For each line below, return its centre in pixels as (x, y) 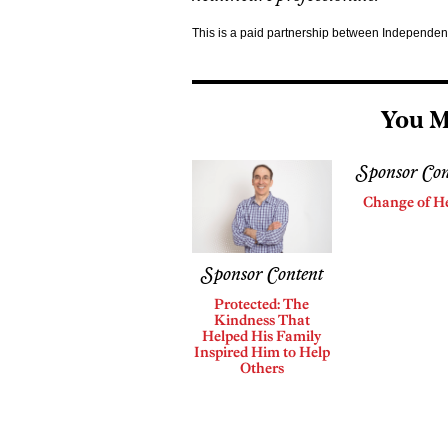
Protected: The (262, 303)
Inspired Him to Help (261, 351)
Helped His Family (262, 335)
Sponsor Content (261, 274)
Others (261, 367)
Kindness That (261, 319)
